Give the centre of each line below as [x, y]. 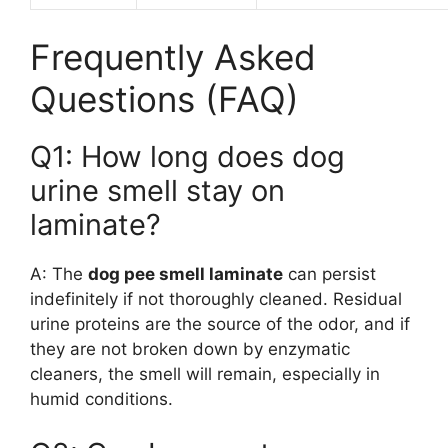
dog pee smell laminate [185, 273]
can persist [329, 273]
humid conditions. [101, 398]
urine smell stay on [157, 190]
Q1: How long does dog [187, 156]
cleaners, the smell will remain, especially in [205, 373]
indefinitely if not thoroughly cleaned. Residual [216, 298]
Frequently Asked [173, 56]
